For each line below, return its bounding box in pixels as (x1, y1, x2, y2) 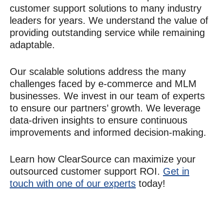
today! (136, 178, 165, 189)
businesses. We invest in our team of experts (10, 90, 205, 101)
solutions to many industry (86, 2, 201, 14)
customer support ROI (61, 165, 157, 177)
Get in (163, 165, 189, 177)
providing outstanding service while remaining (10, 27, 205, 38)
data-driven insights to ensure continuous (10, 114, 187, 126)
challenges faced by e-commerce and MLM (10, 78, 197, 89)
